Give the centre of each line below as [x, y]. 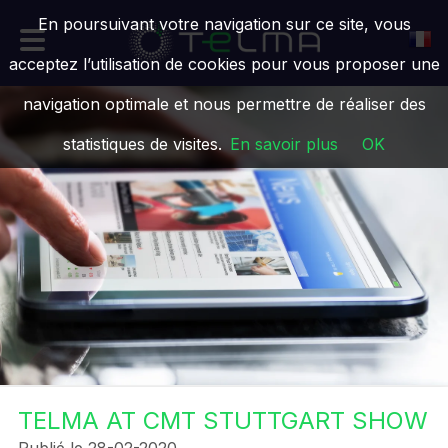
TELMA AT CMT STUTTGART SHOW [223, 420]
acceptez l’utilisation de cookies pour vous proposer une [224, 64]
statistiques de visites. [142, 144]
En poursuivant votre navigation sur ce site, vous [224, 24]
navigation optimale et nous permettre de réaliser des [224, 104]
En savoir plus [284, 144]
